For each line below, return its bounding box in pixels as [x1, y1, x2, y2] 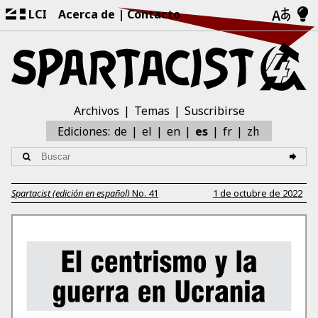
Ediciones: [57, 124, 113, 140]
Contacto [127, 6, 180, 22]
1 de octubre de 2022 [212, 186, 302, 199]
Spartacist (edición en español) [11, 186, 130, 199]
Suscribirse [184, 103, 245, 119]
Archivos [73, 103, 119, 119]
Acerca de [58, 6, 115, 22]
